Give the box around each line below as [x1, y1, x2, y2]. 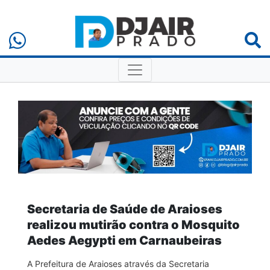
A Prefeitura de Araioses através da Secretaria [27, 258, 209, 269]
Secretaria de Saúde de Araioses [27, 201, 222, 216]
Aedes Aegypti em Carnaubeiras [27, 233, 222, 248]
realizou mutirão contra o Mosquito [27, 217, 240, 232]
